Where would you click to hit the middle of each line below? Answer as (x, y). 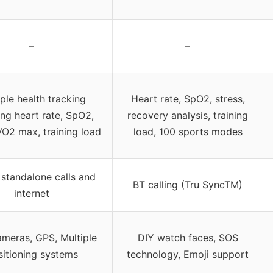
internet (32, 193)
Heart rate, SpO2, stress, (188, 98)
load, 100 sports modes (188, 131)
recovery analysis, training (188, 115)
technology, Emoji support (188, 254)
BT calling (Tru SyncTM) (188, 184)
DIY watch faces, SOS (188, 237)
